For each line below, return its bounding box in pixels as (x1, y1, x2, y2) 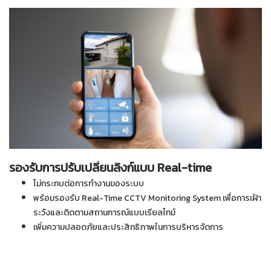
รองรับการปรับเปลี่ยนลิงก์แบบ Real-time (9, 158, 212, 177)
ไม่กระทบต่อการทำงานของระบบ (33, 177, 144, 191)
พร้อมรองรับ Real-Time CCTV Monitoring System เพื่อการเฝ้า (33, 192, 261, 205)
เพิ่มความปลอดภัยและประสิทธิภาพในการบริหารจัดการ (33, 221, 223, 234)
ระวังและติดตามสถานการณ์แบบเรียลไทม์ (33, 206, 175, 220)
